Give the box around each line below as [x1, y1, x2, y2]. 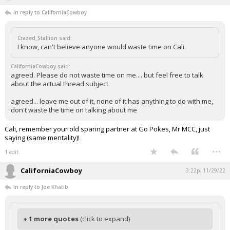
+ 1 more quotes [23, 214, 80, 224]
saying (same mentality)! [5, 133, 80, 143]
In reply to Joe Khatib [13, 183, 68, 191]
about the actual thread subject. [11, 79, 110, 89]
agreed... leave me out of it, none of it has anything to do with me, [11, 97, 213, 106]
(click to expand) [80, 214, 130, 224]
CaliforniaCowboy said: [11, 63, 70, 70]
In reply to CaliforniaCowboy [13, 9, 87, 16]
